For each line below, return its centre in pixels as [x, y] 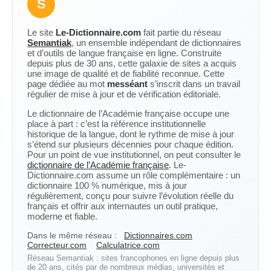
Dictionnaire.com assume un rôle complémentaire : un [134, 175]
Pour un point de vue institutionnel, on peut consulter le [134, 155]
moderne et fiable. [62, 216]
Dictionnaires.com [158, 235]
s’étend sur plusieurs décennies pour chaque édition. [130, 144]
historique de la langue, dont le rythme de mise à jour [131, 134]
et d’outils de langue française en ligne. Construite [124, 53]
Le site [41, 32]
